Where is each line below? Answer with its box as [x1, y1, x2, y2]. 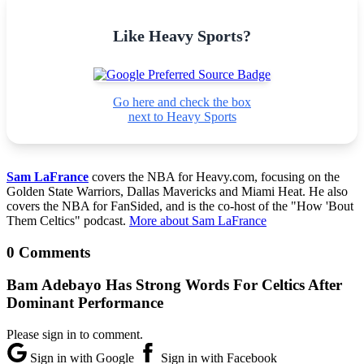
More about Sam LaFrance [129, 213, 266, 227]
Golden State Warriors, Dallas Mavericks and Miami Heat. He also [6, 184, 348, 198]
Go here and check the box [113, 94, 251, 109]
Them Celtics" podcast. [6, 213, 129, 227]
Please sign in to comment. [6, 327, 143, 342]
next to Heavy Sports [128, 109, 236, 123]
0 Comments [6, 243, 90, 261]
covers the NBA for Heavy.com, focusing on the [89, 169, 340, 184]
